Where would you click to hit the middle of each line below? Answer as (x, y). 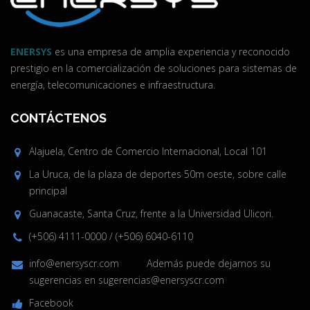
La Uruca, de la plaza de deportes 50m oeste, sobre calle (158, 174)
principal (48, 191)
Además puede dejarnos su (196, 264)
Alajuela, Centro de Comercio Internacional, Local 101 (148, 152)
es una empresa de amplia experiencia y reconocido (171, 52)
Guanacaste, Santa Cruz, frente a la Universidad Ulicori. (151, 214)
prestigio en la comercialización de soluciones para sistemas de (154, 69)
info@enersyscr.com (74, 264)
